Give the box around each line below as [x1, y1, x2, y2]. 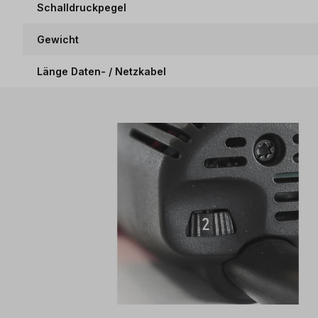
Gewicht [37, 33, 79, 45]
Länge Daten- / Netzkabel [37, 65, 166, 77]
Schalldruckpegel [37, 1, 126, 13]
